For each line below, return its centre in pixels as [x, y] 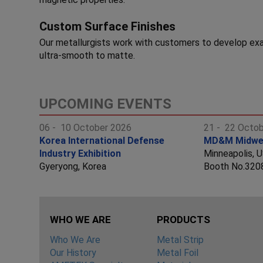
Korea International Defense [102, 140]
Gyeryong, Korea [73, 166]
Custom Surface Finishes [108, 26]
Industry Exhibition [80, 153]
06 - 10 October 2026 [86, 127]
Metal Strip [180, 240]
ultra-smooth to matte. [87, 55]
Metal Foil [177, 252]
